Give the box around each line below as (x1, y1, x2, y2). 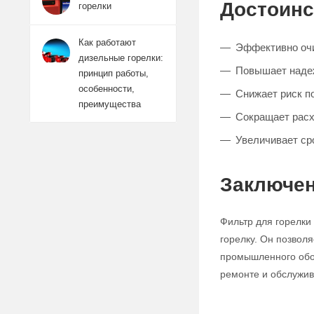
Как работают (78, 37, 136, 48)
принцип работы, (78, 68, 149, 78)
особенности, (78, 83, 135, 94)
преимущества (78, 99, 141, 109)
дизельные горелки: (78, 53, 163, 63)
